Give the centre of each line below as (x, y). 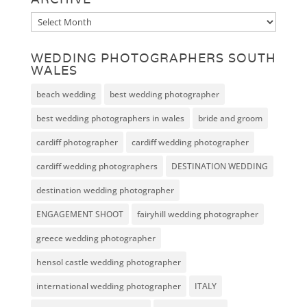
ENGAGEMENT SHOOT (79, 214)
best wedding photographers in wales (110, 119)
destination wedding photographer (105, 191)
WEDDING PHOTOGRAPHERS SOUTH (153, 58)
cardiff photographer (77, 143)
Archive (49, 21)
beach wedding (66, 95)
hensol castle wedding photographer (108, 262)
